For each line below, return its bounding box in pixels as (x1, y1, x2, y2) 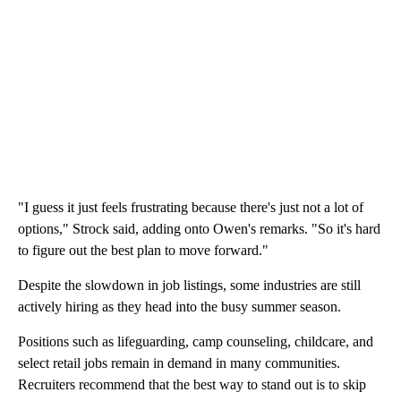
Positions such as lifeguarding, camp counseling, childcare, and (18, 334, 373, 350)
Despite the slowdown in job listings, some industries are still (18, 277, 361, 294)
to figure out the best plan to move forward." (18, 243, 269, 259)
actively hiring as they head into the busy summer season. (18, 299, 341, 315)
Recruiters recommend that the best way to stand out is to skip (18, 377, 366, 393)
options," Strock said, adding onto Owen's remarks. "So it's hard (18, 221, 380, 237)
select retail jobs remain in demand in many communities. (18, 355, 340, 371)
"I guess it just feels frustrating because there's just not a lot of (18, 200, 363, 216)
